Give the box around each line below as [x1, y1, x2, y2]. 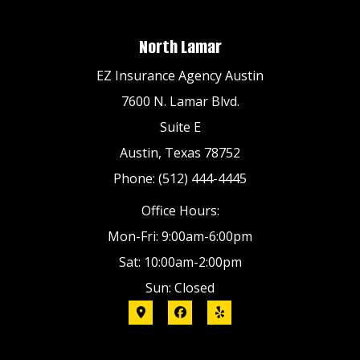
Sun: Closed [145, 278, 215, 297]
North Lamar [138, 34, 222, 59]
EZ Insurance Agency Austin [96, 66, 264, 84]
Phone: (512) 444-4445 [113, 169, 247, 187]
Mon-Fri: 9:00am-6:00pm [108, 227, 252, 245]
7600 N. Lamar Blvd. [121, 92, 239, 110]
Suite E [159, 117, 201, 136]
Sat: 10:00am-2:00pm [118, 252, 242, 271]
